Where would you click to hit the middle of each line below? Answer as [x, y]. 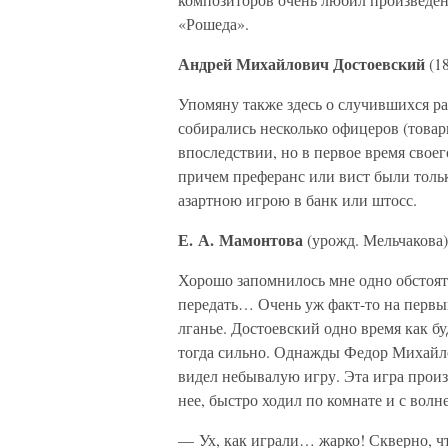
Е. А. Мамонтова [240, 239]
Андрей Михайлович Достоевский [301, 63]
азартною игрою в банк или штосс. [297, 199]
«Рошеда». [213, 23]
